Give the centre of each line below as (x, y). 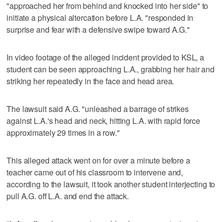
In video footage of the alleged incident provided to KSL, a (106, 57)
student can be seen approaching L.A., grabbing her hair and (111, 69)
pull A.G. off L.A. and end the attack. (68, 196)
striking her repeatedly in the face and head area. (90, 81)
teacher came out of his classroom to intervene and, (95, 172)
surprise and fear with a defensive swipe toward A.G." (98, 29)
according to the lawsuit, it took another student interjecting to (111, 184)
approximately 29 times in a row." (63, 132)
